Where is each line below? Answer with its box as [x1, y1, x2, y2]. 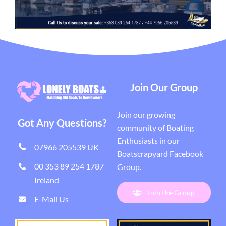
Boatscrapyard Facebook [117, 149, 203, 159]
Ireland [34, 175, 60, 185]
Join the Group [147, 188, 195, 197]
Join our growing [117, 109, 175, 120]
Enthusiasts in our [117, 136, 180, 146]
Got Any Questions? [18, 116, 107, 129]
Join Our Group [130, 81, 198, 94]
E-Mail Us [34, 194, 69, 204]
